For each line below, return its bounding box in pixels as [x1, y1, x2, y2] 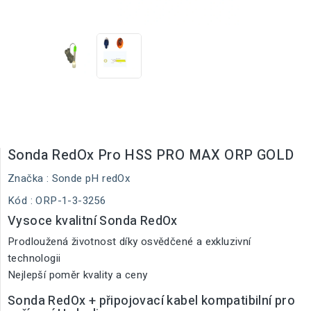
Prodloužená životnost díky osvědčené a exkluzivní [8, 234, 251, 249]
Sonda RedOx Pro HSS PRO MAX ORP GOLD [8, 145, 294, 165]
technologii [8, 251, 61, 266]
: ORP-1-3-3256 [30, 193, 106, 208]
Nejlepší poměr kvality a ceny [8, 267, 148, 283]
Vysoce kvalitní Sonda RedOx [8, 212, 178, 230]
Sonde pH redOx [51, 171, 131, 186]
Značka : [8, 171, 49, 186]
